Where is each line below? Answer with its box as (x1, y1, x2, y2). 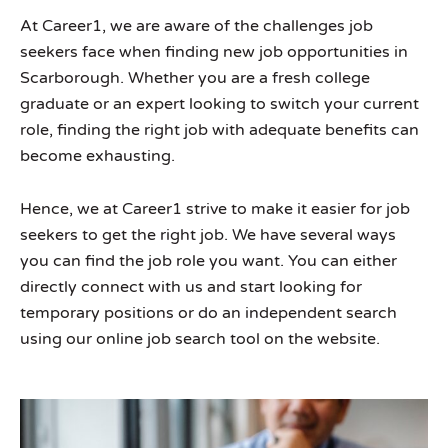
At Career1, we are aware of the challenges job (20, 15, 373, 36)
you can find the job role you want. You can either (20, 250, 397, 271)
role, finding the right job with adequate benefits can (20, 119, 419, 140)
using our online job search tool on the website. (20, 328, 380, 349)
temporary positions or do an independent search (20, 302, 397, 323)
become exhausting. (20, 145, 175, 166)
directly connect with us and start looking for (20, 276, 362, 297)
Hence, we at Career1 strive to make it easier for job (20, 198, 410, 219)
